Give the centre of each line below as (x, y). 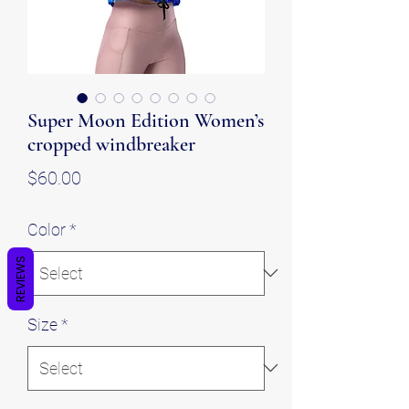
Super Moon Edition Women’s (146, 120)
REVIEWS (21, 279)
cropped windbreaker (111, 144)
